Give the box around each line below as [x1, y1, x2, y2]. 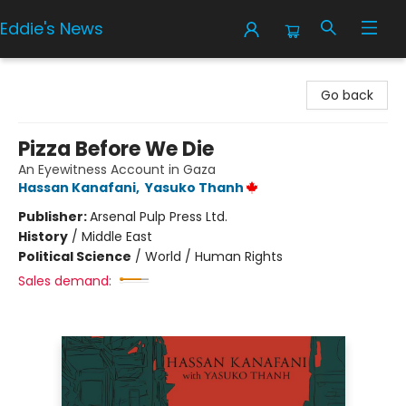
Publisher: [18, 208, 90, 226]
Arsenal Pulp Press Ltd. [90, 208, 227, 226]
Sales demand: [18, 272, 111, 290]
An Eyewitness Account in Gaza [18, 160, 216, 179]
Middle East [82, 227, 152, 246]
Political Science [18, 247, 131, 266]
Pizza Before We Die [18, 135, 214, 163]
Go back [321, 86, 373, 104]
